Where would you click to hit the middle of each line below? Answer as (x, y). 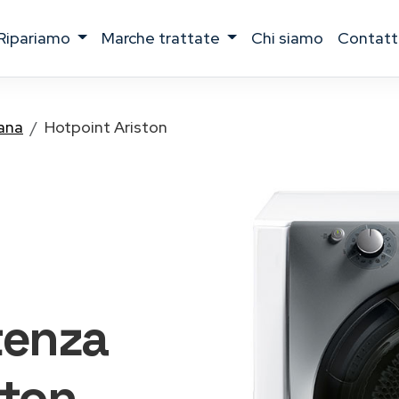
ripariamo (40, 38)
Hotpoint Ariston (106, 127)
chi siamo (293, 38)
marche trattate (169, 38)
